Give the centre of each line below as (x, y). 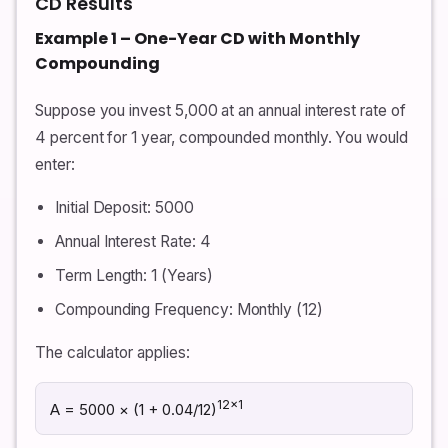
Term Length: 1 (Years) (134, 276)
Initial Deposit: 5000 (124, 207)
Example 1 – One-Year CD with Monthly (197, 38)
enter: (55, 164)
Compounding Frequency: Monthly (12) (189, 310)
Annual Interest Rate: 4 (133, 242)
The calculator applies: (112, 353)
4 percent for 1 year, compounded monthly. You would (221, 137)
